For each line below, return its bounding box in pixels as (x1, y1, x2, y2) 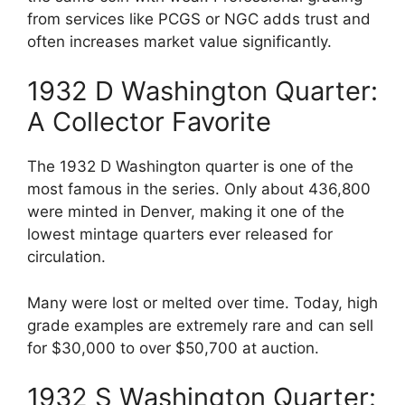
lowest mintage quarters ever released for (27, 225, 333, 244)
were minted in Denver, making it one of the (27, 202, 344, 221)
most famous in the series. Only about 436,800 (27, 180, 371, 199)
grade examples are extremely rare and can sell (27, 316, 373, 334)
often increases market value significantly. (27, 32, 332, 51)
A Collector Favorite (27, 106, 271, 138)
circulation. (27, 248, 106, 267)
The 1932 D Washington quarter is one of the (27, 157, 353, 176)
